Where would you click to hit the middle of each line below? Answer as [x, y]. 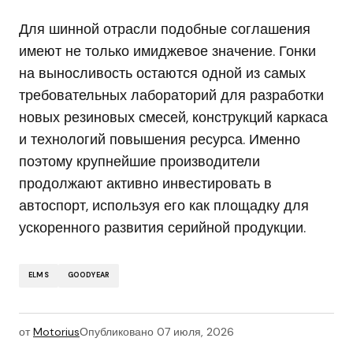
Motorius [56, 331]
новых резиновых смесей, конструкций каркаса [173, 117]
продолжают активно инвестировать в [145, 183]
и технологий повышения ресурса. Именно [160, 139]
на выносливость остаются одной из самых [162, 73]
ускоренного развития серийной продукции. [162, 227]
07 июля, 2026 [195, 331]
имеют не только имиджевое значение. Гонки [167, 51]
